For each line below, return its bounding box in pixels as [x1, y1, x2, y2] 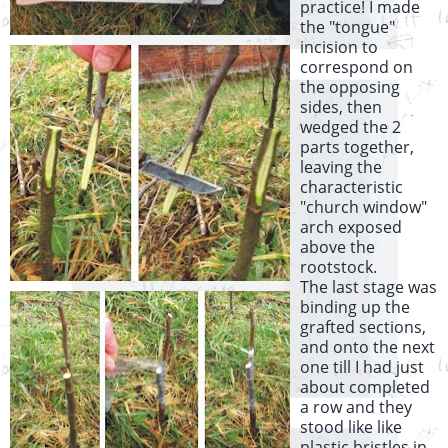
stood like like [300, 416, 402, 439]
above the [300, 236, 375, 259]
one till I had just [300, 356, 424, 379]
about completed [300, 376, 430, 399]
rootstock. [300, 256, 377, 279]
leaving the [300, 156, 382, 179]
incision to [300, 36, 378, 59]
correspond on [300, 56, 413, 79]
